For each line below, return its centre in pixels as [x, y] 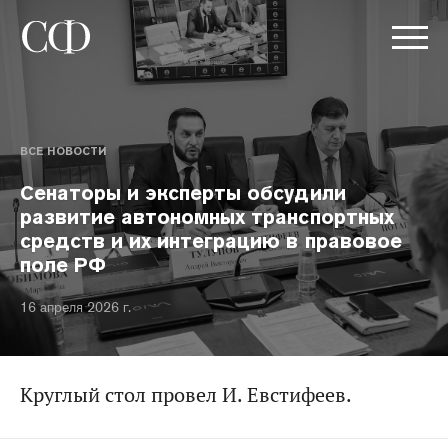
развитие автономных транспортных [207, 217]
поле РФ [63, 265]
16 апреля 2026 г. [75, 307]
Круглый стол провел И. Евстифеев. [186, 395]
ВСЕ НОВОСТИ [63, 151]
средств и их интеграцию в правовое [211, 241]
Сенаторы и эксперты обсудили [183, 193]
